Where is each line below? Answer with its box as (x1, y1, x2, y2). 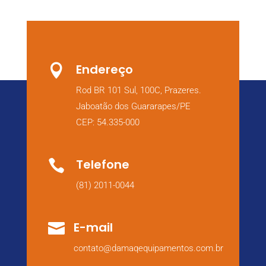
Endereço (75, 61, 133, 78)
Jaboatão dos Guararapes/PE (75, 101, 191, 112)
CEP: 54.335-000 (75, 117, 140, 128)
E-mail (73, 219, 113, 236)
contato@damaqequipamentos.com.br (73, 243, 223, 254)
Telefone (75, 156, 129, 173)
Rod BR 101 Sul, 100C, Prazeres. (75, 85, 201, 96)
